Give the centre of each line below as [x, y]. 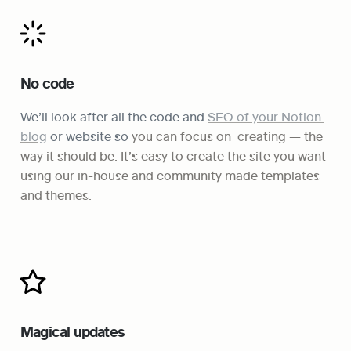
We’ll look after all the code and [114, 116]
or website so [88, 136]
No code [47, 83]
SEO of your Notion [264, 116]
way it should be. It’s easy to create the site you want [173, 155]
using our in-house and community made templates [170, 175]
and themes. [56, 194]
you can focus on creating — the [226, 136]
